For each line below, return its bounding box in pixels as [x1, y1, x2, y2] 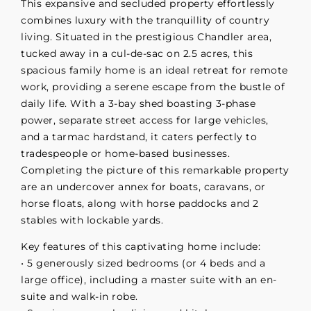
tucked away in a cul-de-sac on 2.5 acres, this [21, 47, 253, 60]
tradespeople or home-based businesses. [21, 147, 230, 160]
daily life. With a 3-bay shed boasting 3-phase [21, 97, 255, 110]
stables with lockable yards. [21, 214, 163, 227]
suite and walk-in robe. [21, 290, 138, 303]
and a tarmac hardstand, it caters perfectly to [21, 131, 257, 144]
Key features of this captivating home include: [21, 240, 260, 253]
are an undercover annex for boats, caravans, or [21, 180, 266, 194]
